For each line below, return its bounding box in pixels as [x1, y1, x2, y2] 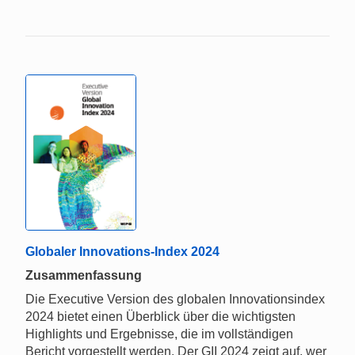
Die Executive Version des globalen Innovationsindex [25, 292, 325, 307]
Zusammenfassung [25, 269, 142, 283]
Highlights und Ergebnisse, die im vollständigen [25, 327, 293, 342]
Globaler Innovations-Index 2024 [25, 245, 219, 259]
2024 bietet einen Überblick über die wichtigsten [25, 310, 296, 324]
